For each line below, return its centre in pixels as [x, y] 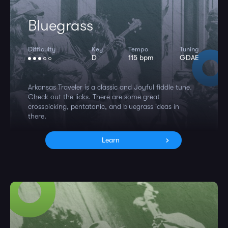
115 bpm [141, 58]
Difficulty [42, 49]
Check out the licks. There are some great [94, 97]
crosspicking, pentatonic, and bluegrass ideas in [104, 106]
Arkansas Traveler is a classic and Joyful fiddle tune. [110, 87]
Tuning [189, 49]
